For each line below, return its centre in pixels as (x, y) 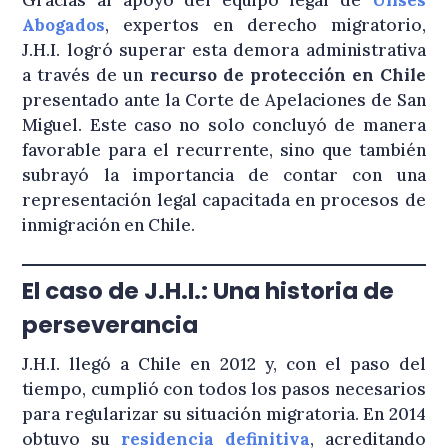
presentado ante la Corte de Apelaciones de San (224, 100)
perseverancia (110, 325)
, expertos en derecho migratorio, (265, 25)
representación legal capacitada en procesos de (224, 200)
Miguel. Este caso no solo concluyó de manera (224, 125)
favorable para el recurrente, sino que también (224, 150)
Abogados (64, 25)
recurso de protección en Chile (287, 75)
